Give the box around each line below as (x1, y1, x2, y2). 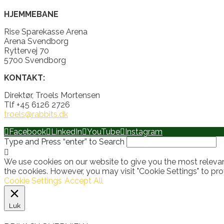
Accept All (64, 176, 103, 186)
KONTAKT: (4, 73, 45, 83)
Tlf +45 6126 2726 (4, 100, 70, 110)
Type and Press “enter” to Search (4, 137, 124, 147)
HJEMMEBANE (4, 9, 58, 19)
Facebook (9, 127, 46, 137)
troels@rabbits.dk (4, 109, 68, 119)
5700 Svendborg (4, 55, 66, 65)
